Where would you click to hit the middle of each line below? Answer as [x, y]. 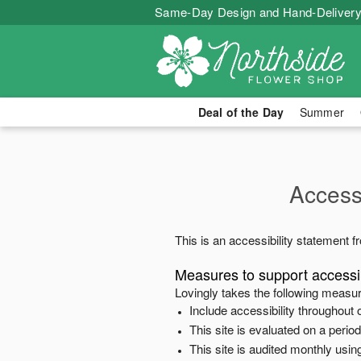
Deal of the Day [241, 112]
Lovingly [197, 292]
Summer [322, 112]
